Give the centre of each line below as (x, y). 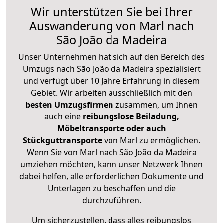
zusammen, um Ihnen (157, 105)
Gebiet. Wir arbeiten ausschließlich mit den (111, 93)
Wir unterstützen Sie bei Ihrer (111, 12)
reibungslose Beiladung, (131, 117)
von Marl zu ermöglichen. (152, 141)
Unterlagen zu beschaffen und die (111, 188)
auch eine (63, 117)
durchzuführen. (111, 200)
